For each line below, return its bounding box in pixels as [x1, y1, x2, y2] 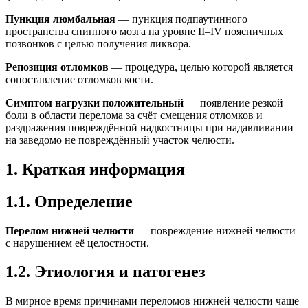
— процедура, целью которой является [109, 60, 293, 73]
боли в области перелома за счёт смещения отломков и [5, 109, 263, 121]
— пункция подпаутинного [115, 12, 247, 25]
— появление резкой [184, 96, 283, 109]
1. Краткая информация [5, 159, 185, 178]
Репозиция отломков [5, 60, 109, 73]
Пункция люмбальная [5, 12, 115, 25]
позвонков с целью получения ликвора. [5, 37, 191, 49]
